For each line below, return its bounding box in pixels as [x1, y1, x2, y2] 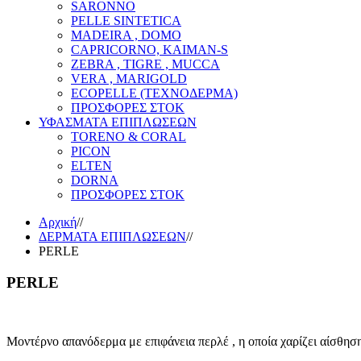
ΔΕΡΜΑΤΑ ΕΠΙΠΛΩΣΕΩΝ [39, 230, 186, 244]
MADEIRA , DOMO [71, 28, 181, 43]
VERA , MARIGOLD [71, 72, 187, 86]
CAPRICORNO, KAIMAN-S [71, 43, 228, 57]
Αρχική [39, 215, 77, 230]
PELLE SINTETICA [71, 14, 181, 28]
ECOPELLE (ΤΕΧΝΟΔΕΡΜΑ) [71, 86, 238, 101]
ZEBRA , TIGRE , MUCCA [71, 57, 220, 72]
